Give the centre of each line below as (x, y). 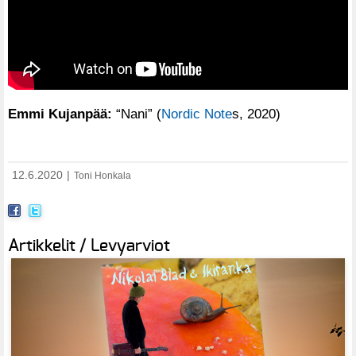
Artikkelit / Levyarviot (89, 246)
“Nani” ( (137, 113)
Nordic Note (197, 113)
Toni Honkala (103, 176)
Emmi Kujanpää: (60, 113)
